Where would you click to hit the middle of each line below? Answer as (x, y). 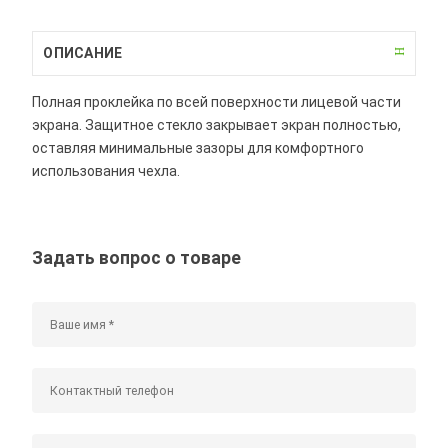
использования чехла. (106, 170)
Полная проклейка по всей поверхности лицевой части (217, 101)
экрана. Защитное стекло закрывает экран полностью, (217, 124)
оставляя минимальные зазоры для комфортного (198, 147)
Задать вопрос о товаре (137, 257)
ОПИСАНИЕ (83, 52)
